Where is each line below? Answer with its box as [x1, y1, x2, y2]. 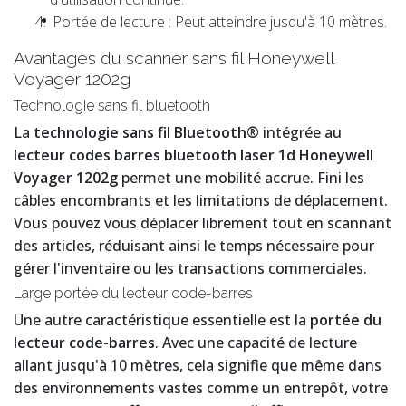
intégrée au [259, 122, 342, 143]
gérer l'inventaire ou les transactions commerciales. [14, 258, 367, 279]
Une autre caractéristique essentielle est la [14, 310, 310, 331]
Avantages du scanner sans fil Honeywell [14, 48, 333, 69]
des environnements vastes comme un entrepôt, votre [14, 378, 388, 399]
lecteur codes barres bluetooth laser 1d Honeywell [14, 145, 373, 166]
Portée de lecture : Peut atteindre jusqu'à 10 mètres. [53, 12, 388, 33]
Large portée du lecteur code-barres [14, 285, 253, 303]
